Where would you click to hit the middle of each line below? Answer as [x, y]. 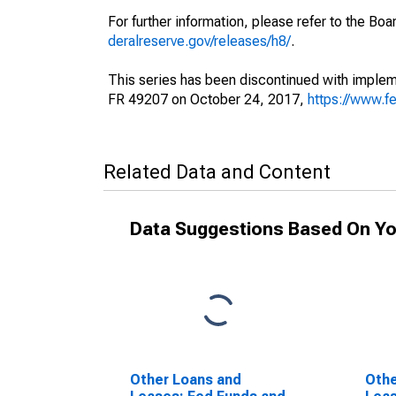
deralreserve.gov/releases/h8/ [199, 41]
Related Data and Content [217, 172]
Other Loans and [186, 380]
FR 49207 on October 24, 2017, [208, 99]
